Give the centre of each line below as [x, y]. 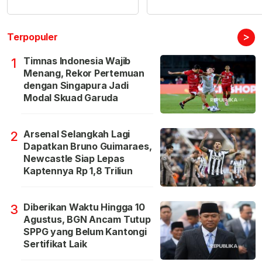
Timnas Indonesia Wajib [77, 61]
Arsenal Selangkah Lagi [77, 134]
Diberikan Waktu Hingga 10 [84, 207]
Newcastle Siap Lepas [74, 159]
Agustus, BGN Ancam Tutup [87, 220]
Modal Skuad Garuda [71, 98]
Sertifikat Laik [55, 244]
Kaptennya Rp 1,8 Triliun [78, 171]
